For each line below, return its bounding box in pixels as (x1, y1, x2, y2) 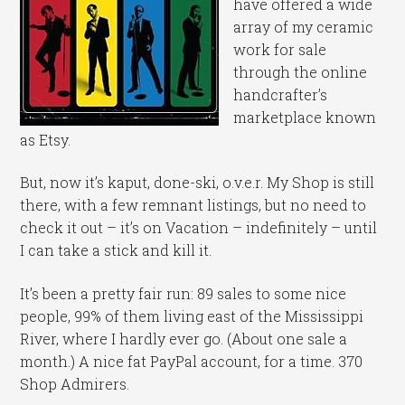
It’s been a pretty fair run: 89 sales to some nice (20, 283, 347, 303)
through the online (233, 61, 368, 81)
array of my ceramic (233, 16, 374, 36)
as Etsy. (20, 129, 71, 149)
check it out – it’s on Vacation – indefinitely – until (20, 218, 378, 238)
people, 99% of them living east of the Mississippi (20, 306, 364, 325)
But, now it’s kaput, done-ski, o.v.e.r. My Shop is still (20, 173, 375, 193)
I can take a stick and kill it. (20, 240, 212, 260)
